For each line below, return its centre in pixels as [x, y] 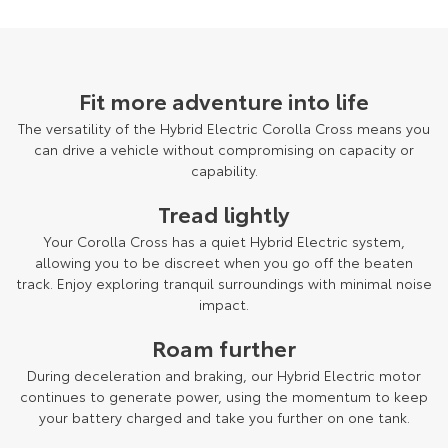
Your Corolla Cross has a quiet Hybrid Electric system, [224, 241]
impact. [224, 304]
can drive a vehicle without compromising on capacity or [224, 149]
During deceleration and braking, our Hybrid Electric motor [224, 375]
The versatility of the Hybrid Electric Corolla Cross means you [224, 128]
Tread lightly [224, 213]
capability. [224, 170]
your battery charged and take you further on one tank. [224, 417]
